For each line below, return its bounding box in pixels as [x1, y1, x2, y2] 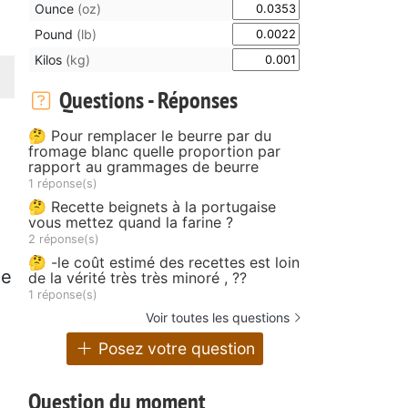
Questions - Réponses [54, 84, 238, 115]
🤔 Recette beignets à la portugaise [28, 197, 276, 216]
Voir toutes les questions [146, 309, 290, 325]
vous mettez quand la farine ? [28, 212, 233, 231]
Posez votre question [94, 339, 256, 359]
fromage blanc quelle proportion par [28, 141, 280, 160]
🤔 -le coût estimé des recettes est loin [28, 252, 300, 271]
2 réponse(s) [28, 231, 99, 246]
